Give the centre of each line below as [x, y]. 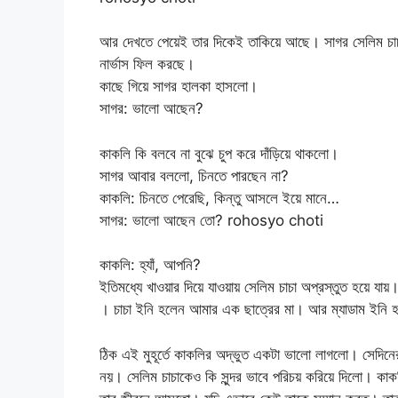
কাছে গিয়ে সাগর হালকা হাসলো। [179, 87]
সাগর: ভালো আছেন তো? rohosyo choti [211, 220]
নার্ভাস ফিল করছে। [147, 64]
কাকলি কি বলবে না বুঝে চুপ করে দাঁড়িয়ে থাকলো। [219, 153]
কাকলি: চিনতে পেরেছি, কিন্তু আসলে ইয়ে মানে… [219, 198]
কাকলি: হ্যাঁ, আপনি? [150, 265]
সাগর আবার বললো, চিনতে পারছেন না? [194, 175]
